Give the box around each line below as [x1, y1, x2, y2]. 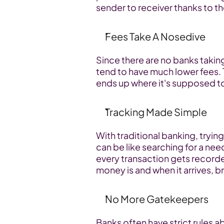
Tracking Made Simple [105, 105, 207, 118]
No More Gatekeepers [105, 192, 208, 205]
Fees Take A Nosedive [105, 30, 205, 42]
